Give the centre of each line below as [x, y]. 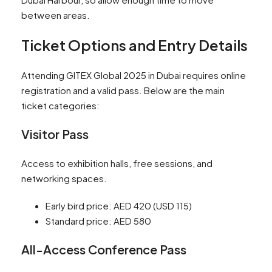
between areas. [56, 15]
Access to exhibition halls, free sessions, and [117, 163]
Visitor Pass [55, 134]
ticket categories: [60, 106]
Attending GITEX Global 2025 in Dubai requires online [134, 75]
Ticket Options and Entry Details [134, 45]
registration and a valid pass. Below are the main [123, 90]
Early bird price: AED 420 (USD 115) [119, 206]
